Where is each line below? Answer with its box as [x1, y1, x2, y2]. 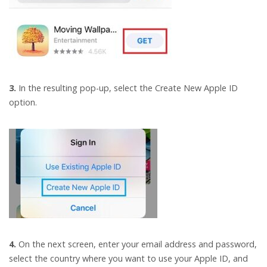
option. [9, 97, 37, 108]
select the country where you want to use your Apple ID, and [9, 253, 248, 265]
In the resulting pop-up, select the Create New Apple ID [16, 82, 238, 94]
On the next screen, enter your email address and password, [16, 238, 257, 250]
